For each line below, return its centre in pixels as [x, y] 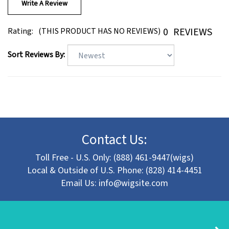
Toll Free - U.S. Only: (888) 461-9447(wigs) [114, 148]
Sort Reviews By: [36, 45]
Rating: [20, 21]
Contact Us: [114, 130]
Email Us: [80, 173]
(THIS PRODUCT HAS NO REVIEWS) [99, 21]
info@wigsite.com [133, 173]
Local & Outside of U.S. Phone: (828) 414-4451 [114, 161]
